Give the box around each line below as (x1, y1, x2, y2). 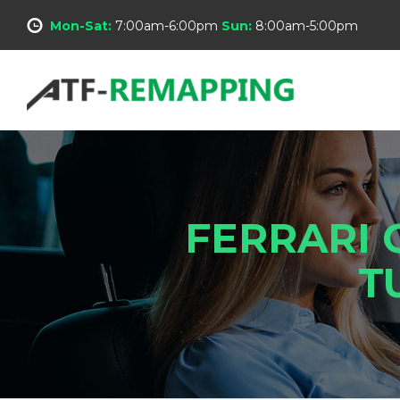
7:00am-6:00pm (112, 17, 221, 34)
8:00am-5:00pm (255, 17, 358, 34)
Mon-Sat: (50, 17, 112, 34)
